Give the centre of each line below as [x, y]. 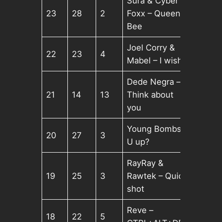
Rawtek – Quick [157, 176]
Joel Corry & [151, 48]
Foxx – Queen [154, 14]
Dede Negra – [154, 82]
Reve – [140, 210]
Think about [150, 95]
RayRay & [145, 163]
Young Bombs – [158, 129]
